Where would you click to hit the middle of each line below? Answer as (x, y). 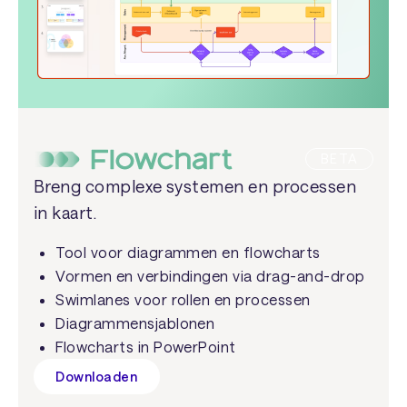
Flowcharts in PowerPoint (146, 347)
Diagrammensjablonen (135, 323)
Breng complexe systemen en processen (195, 186)
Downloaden (97, 376)
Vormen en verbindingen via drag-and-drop (210, 276)
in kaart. (65, 212)
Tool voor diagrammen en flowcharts (188, 253)
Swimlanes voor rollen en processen (183, 300)
